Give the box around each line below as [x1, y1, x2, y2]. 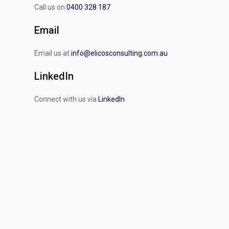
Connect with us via [34, 95, 99, 103]
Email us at [34, 49, 72, 57]
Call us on [34, 3, 67, 11]
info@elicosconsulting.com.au [71, 49, 168, 57]
